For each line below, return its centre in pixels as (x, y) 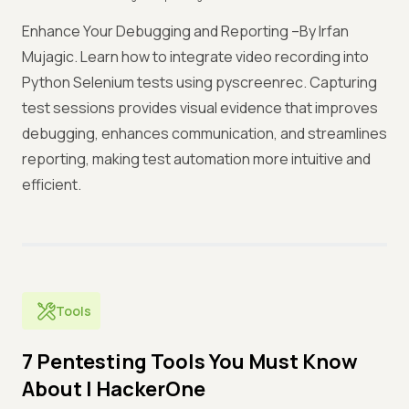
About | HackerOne (114, 389)
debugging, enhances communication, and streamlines (204, 133)
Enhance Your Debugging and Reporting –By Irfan (185, 31)
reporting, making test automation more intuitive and (196, 159)
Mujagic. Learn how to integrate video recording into (195, 57)
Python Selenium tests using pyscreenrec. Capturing (199, 82)
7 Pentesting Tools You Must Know (190, 362)
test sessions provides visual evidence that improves (200, 108)
